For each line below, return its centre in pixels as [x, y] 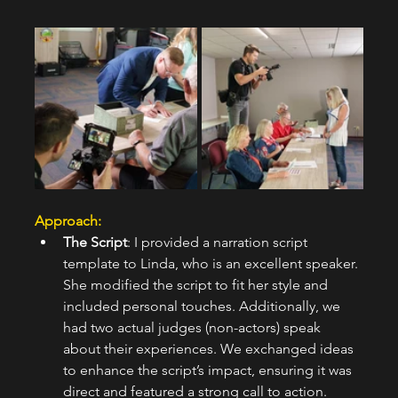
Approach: [71, 221]
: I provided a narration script [219, 243]
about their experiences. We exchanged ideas [210, 349]
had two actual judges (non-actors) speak [193, 328]
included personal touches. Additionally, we [203, 306]
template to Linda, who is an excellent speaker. [212, 264]
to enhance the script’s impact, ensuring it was [209, 370]
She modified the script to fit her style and [197, 285]
